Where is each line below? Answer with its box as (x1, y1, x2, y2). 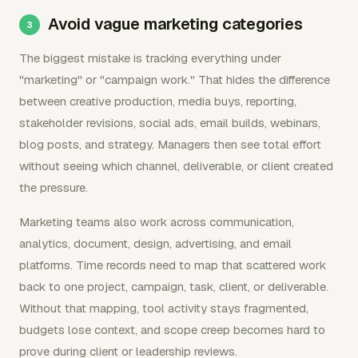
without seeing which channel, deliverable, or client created (19, 157, 333, 173)
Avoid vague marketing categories (48, 13, 303, 34)
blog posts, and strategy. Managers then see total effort (19, 136, 321, 152)
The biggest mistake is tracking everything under (19, 50, 281, 66)
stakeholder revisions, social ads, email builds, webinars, (19, 114, 320, 130)
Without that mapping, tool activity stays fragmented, (19, 300, 308, 316)
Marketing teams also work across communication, (19, 213, 294, 229)
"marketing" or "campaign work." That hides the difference (19, 71, 330, 87)
